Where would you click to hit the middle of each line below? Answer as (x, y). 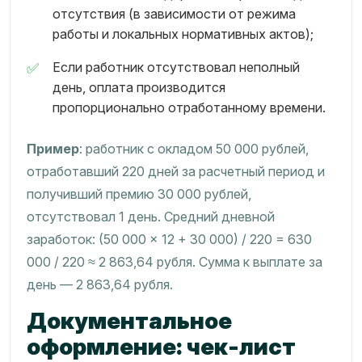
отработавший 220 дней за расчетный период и (176, 171)
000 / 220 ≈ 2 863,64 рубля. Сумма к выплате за (175, 262)
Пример (53, 149)
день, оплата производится (139, 87)
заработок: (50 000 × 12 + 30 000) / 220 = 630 (169, 239)
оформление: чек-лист (161, 347)
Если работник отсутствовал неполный (176, 67)
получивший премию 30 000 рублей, (139, 194)
